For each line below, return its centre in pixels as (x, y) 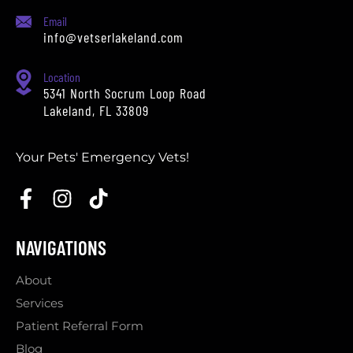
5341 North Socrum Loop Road (125, 93)
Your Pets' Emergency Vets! (102, 158)
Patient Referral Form (80, 326)
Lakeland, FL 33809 (96, 111)
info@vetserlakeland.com (113, 37)
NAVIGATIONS (61, 248)
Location (62, 77)
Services (39, 303)
